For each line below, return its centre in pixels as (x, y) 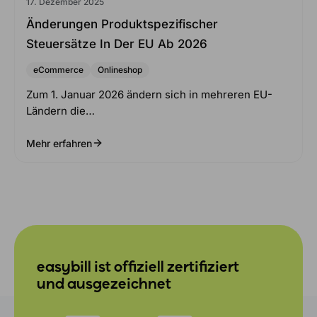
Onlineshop (120, 69)
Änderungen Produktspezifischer (122, 24)
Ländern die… (60, 110)
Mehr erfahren (59, 143)
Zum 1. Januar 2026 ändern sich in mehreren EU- (149, 94)
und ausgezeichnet (104, 284)
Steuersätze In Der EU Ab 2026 (117, 44)
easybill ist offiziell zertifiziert (138, 267)
